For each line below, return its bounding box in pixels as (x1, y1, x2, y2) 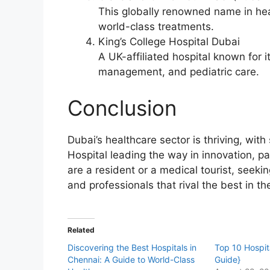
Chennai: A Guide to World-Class (67, 254, 195, 265)
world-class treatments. (98, 20, 214, 33)
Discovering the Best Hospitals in (67, 242, 196, 253)
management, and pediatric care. (98, 66, 259, 78)
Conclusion (67, 95, 177, 121)
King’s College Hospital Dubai (98, 36, 240, 48)
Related (67, 225, 95, 235)
